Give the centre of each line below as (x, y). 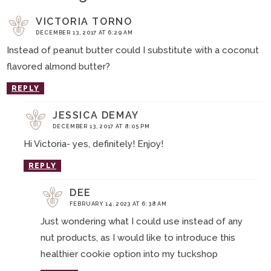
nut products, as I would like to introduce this (138, 237)
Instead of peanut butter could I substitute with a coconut (133, 50)
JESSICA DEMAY (96, 115)
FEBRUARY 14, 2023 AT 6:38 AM (119, 204)
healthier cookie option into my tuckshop (129, 254)
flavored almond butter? (58, 66)
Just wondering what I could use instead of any (142, 221)
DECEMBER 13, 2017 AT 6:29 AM (85, 32)
